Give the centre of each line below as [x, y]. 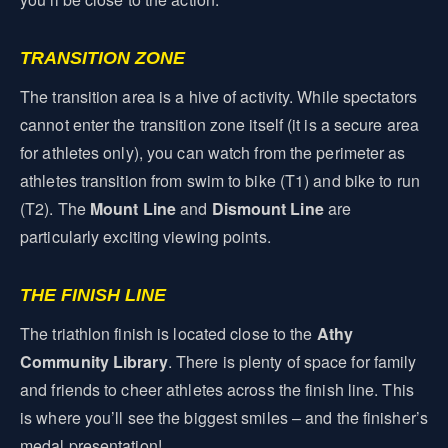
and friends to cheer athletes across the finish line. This [217, 389]
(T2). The [55, 208]
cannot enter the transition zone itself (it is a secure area [220, 124]
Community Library [94, 361]
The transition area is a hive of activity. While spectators [218, 96]
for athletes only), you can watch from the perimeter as [213, 152]
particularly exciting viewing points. [145, 236]
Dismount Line [267, 208]
